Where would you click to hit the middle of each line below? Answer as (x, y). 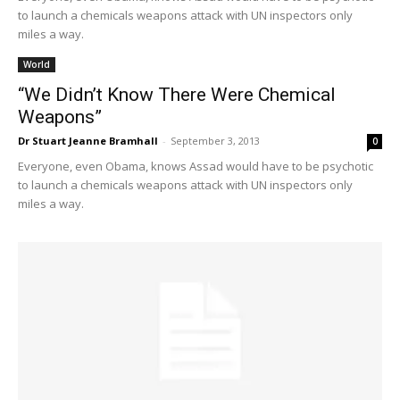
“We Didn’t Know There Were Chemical (177, 95)
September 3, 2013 (215, 141)
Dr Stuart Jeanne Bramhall (88, 141)
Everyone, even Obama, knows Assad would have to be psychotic (196, 166)
